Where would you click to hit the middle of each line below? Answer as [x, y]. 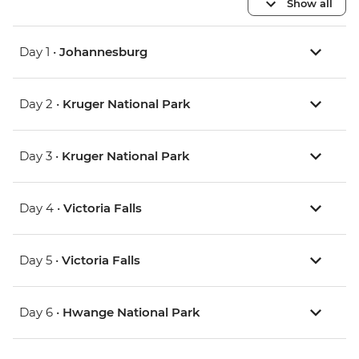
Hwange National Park [131, 313]
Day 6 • [41, 313]
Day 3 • [40, 156]
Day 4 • [41, 208]
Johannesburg [103, 52]
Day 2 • [41, 104]
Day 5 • [40, 260]
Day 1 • [39, 52]
